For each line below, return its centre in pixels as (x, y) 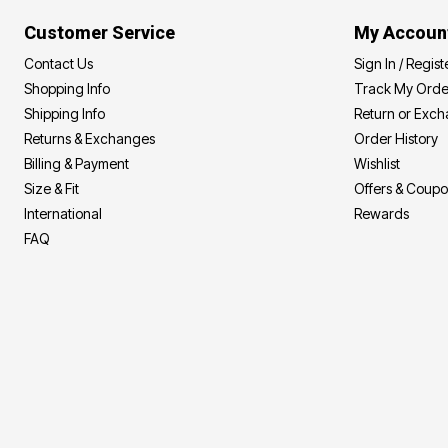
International (63, 213)
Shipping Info (64, 113)
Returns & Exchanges (89, 138)
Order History (396, 138)
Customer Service (99, 32)
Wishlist (377, 163)
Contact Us (58, 63)
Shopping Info (67, 88)
